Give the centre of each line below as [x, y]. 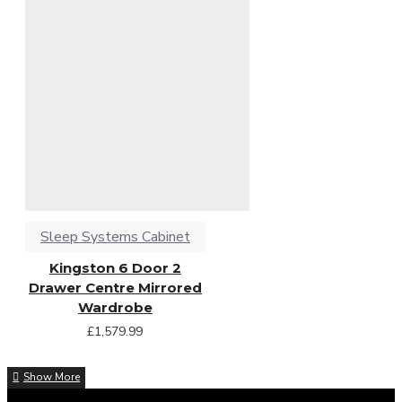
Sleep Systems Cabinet [115, 236]
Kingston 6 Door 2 [115, 267]
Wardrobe [115, 307]
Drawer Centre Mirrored [115, 287]
